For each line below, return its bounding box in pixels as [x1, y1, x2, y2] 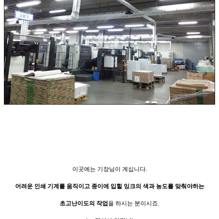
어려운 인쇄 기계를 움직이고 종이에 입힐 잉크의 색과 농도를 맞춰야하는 [15, 182, 204, 190]
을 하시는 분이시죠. [108, 199, 159, 207]
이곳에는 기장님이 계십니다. [72, 165, 147, 173]
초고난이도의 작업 [60, 199, 108, 207]
